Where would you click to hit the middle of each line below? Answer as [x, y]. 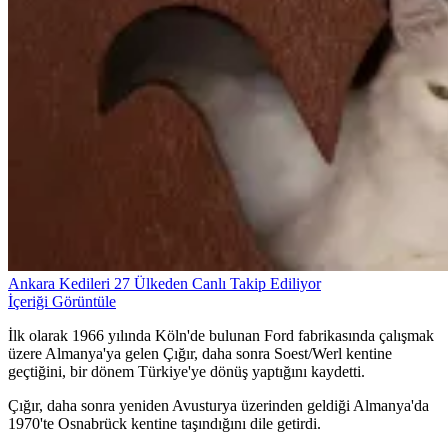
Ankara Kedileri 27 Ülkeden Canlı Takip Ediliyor [164, 284]
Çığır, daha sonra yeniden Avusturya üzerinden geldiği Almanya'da [218, 406]
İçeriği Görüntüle [62, 302]
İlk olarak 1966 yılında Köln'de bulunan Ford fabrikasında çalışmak [221, 336]
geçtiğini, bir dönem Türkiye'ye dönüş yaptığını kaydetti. [186, 372]
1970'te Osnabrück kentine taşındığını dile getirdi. [164, 424]
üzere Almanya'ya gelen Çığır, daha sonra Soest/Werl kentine [200, 354]
